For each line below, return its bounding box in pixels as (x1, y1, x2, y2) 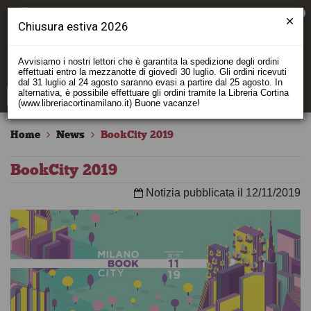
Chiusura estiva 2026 (18, 19, 128, 33)
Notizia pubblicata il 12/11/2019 (143, 187, 301, 199)
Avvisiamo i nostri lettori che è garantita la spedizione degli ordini (18, 56, 279, 67)
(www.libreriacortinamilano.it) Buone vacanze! (18, 98, 200, 108)
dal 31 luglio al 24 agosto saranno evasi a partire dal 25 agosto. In (18, 77, 283, 87)
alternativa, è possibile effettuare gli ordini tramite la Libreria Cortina (18, 87, 289, 98)
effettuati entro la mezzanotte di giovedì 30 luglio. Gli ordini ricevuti (18, 67, 287, 77)
